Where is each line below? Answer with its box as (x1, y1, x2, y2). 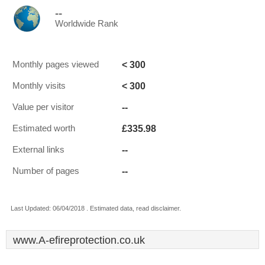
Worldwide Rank (55, 19, 118, 28)
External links (12, 145, 64, 154)
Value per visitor (12, 102, 74, 112)
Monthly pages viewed (12, 60, 99, 69)
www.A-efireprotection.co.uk (13, 234, 145, 246)
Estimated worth (12, 124, 75, 133)
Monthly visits (12, 81, 66, 91)
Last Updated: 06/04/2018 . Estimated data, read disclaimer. (11, 205, 181, 212)
